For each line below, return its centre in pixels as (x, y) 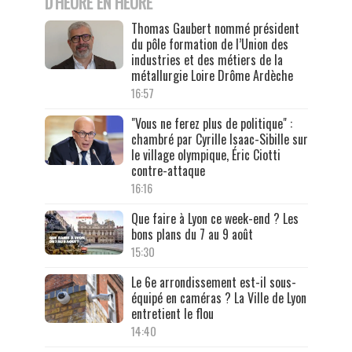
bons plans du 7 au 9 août (192, 234)
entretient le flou (172, 313)
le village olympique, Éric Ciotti (205, 154)
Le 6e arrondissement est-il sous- (213, 282)
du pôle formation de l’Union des (209, 44)
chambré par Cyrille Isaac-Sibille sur (219, 139)
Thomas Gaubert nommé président (215, 28)
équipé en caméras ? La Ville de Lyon (218, 297)
